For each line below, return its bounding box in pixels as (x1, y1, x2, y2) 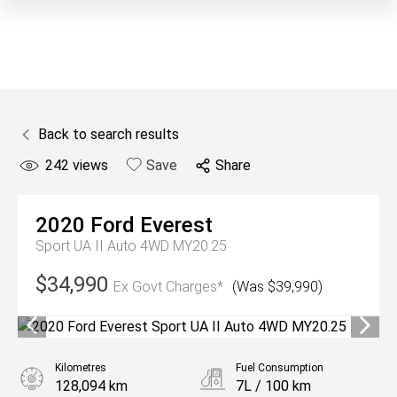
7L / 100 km (236, 378, 311, 394)
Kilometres (55, 362, 106, 374)
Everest (140, 213, 213, 237)
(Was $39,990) (232, 278, 323, 295)
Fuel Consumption (236, 362, 323, 374)
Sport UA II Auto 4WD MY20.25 (35, 237, 227, 254)
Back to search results (38, 126, 179, 143)
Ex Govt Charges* (113, 278, 223, 295)
